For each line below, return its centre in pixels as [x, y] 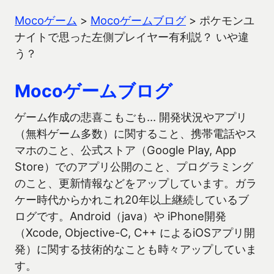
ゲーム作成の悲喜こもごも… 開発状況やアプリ [131, 117]
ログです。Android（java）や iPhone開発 [120, 216]
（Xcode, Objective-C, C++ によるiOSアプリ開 [135, 232]
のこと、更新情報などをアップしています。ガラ [136, 183]
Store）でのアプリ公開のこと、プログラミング [134, 166]
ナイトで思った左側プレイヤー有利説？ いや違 [132, 37]
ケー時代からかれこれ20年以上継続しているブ [132, 199]
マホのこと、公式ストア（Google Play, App [125, 150]
